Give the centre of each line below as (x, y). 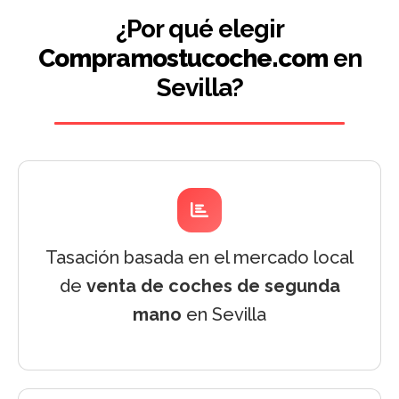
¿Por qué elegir (199, 29)
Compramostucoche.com (183, 58)
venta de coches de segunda (213, 286)
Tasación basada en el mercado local (199, 257)
